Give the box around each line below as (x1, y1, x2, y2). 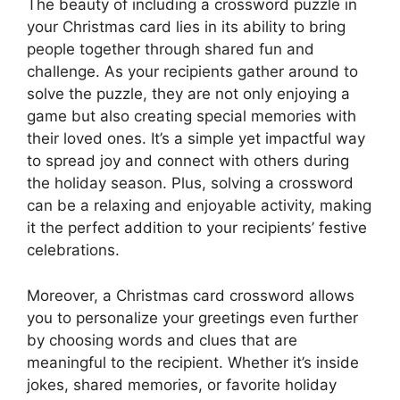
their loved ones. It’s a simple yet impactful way (27, 129, 365, 147)
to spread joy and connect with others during (27, 152, 349, 170)
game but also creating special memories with (27, 107, 356, 125)
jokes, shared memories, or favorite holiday (27, 375, 337, 394)
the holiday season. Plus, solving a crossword (27, 174, 354, 192)
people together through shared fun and (27, 40, 314, 58)
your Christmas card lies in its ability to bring (27, 18, 346, 36)
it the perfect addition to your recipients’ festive (27, 219, 367, 237)
